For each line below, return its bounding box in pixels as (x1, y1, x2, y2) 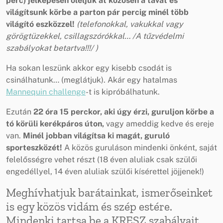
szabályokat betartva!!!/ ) (6, 43, 98, 53)
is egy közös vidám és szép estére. (6, 199, 172, 214)
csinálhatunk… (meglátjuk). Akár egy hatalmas (6, 75, 177, 85)
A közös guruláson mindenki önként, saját (62, 142, 217, 152)
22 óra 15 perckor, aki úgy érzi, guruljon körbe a (33, 107, 214, 116)
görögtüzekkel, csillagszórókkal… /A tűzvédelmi (6, 31, 184, 41)
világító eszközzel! (6, 19, 75, 29)
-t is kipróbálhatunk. (86, 87, 160, 97)
